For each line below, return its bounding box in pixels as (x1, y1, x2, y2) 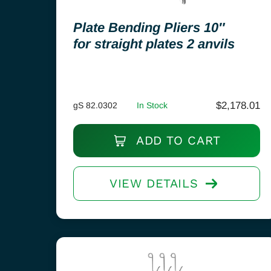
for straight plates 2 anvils (73, 36, 235, 51)
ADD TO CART (132, 133, 221, 148)
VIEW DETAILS (109, 176, 198, 191)
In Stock (137, 100, 168, 110)
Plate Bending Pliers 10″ (73, 20, 225, 35)
